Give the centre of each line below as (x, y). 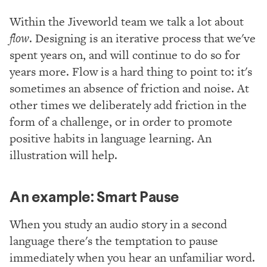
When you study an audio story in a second (118, 224)
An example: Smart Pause (95, 196)
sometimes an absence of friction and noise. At (129, 88)
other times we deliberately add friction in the (128, 105)
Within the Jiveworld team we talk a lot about (127, 21)
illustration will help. (63, 155)
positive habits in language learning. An (111, 138)
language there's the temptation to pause (114, 240)
